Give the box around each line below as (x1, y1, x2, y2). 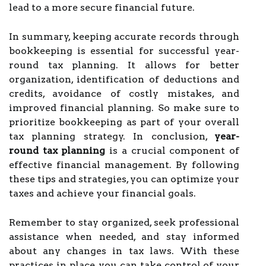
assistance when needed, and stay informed (9, 231, 239, 242)
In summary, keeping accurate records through (9, 31, 239, 42)
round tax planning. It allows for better (9, 59, 239, 71)
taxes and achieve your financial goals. (9, 188, 196, 199)
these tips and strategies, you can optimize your (9, 173, 239, 185)
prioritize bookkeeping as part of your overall (9, 116, 239, 128)
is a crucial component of (105, 145, 240, 156)
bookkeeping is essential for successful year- (9, 45, 239, 56)
